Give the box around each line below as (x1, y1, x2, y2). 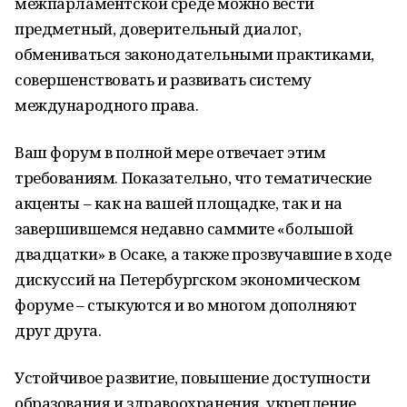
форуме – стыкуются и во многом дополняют (15, 294, 357, 315)
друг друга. (15, 320, 102, 341)
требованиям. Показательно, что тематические (15, 167, 372, 188)
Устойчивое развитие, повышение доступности (15, 367, 371, 388)
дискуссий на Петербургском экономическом (15, 269, 361, 290)
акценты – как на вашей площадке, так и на (15, 193, 342, 213)
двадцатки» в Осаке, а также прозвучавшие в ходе (15, 243, 392, 264)
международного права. (15, 94, 199, 115)
